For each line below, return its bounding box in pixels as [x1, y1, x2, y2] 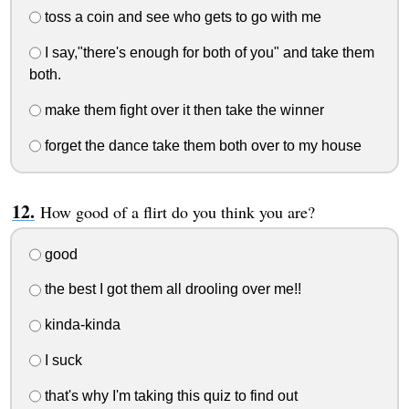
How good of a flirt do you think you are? [39, 200, 315, 223]
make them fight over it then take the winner [40, 102, 324, 119]
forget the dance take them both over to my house [40, 137, 362, 153]
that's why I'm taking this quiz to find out [40, 387, 298, 404]
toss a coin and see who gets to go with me [40, 8, 321, 25]
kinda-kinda [40, 317, 121, 333]
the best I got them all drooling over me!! [40, 281, 301, 298]
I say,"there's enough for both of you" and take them [40, 44, 374, 60]
